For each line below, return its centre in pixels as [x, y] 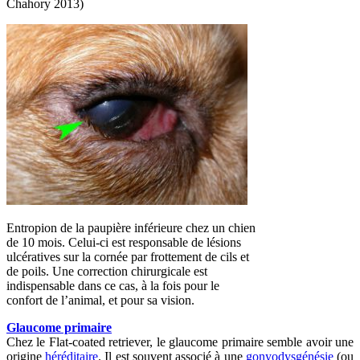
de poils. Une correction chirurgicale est [107, 271]
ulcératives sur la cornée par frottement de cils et [128, 256]
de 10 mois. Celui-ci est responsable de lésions [124, 242]
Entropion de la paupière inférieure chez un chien [131, 227]
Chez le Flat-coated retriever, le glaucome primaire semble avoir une [180, 342]
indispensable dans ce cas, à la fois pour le [113, 285]
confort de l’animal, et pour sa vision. [100, 300]
